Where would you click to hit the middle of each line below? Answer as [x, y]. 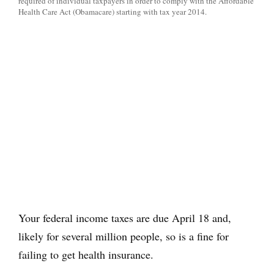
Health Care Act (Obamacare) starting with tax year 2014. [113, 12]
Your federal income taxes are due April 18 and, [125, 218]
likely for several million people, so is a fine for [124, 236]
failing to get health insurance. [86, 255]
